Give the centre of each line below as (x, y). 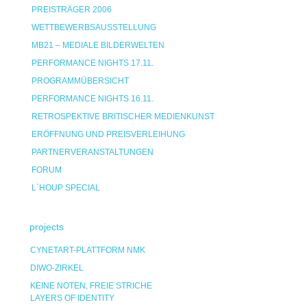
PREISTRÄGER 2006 (72, 10)
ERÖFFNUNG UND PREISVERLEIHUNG (108, 134)
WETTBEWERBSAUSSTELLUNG (94, 27)
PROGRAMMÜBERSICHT (80, 81)
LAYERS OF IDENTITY (72, 298)
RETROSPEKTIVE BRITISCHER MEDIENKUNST (123, 116)
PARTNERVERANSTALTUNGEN (93, 152)
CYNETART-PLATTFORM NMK (88, 250)
